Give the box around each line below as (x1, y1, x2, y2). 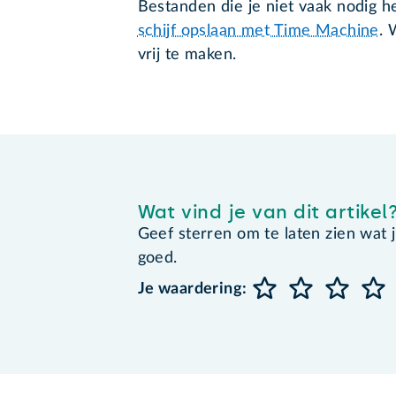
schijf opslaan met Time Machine (137, 23, 379, 40)
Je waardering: (137, 281, 247, 298)
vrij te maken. (137, 47, 237, 64)
